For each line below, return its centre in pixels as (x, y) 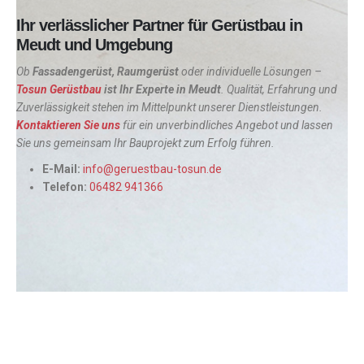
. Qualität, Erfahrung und (279, 90)
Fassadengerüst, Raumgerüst (106, 72)
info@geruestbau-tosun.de (152, 169)
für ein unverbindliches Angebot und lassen (228, 126)
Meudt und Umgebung (94, 45)
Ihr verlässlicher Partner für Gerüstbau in (159, 26)
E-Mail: (61, 169)
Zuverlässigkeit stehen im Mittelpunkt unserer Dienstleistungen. (169, 108)
